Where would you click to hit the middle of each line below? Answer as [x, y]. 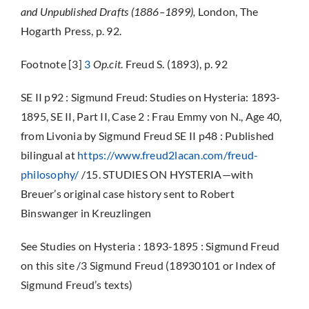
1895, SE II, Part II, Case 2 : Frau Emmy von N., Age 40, [151, 116]
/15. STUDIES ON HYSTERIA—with [166, 174]
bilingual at [49, 155]
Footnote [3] [52, 64]
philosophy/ [50, 174]
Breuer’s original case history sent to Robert [127, 193]
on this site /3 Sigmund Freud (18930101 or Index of [148, 265]
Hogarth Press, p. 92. [71, 31]
